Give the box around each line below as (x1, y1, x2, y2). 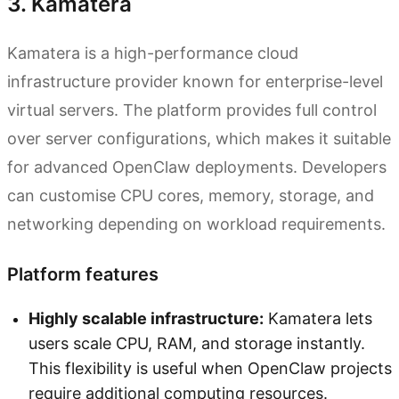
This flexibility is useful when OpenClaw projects (28, 358, 392, 378)
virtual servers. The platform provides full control (7, 100, 377, 119)
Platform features (7, 263, 159, 285)
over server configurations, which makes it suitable (7, 128, 391, 148)
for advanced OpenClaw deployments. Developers (7, 157, 387, 176)
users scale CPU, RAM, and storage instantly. (28, 333, 365, 353)
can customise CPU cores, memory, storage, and (7, 185, 374, 205)
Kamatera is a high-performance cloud (7, 43, 298, 62)
